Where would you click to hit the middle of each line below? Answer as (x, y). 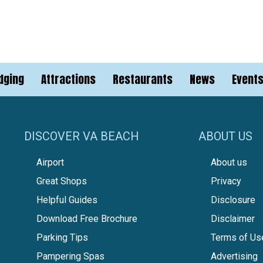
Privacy (226, 181)
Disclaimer (232, 218)
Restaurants (143, 79)
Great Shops (61, 181)
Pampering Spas (70, 256)
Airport (50, 162)
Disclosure (233, 200)
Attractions (69, 79)
